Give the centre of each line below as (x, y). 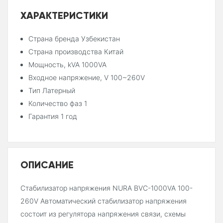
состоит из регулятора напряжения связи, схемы (103, 214)
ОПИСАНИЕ (47, 165)
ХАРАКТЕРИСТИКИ (64, 15)
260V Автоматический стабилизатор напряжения (104, 201)
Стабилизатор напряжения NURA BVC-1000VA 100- (107, 188)
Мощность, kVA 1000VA (67, 65)
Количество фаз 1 (58, 104)
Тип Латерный (52, 91)
